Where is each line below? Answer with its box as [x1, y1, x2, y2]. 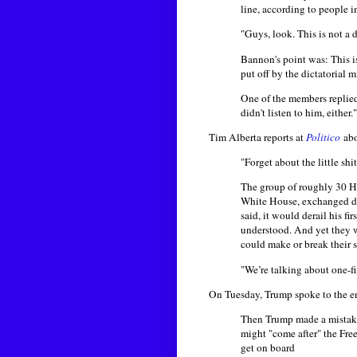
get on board [241, 339, 295, 355]
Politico [306, 130, 340, 145]
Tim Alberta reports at [209, 130, 306, 145]
